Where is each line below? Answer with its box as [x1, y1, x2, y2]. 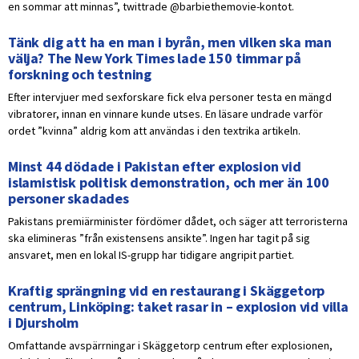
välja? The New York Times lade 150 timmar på [8, 49, 302, 68]
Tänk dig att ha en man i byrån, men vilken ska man [8, 33, 333, 52]
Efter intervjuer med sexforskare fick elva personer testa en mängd [8, 90, 332, 105]
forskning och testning [8, 65, 152, 84]
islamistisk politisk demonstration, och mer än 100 [8, 173, 330, 192]
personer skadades [8, 189, 129, 208]
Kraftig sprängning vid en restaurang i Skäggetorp [8, 281, 325, 301]
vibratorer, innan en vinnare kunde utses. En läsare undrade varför [8, 107, 323, 122]
